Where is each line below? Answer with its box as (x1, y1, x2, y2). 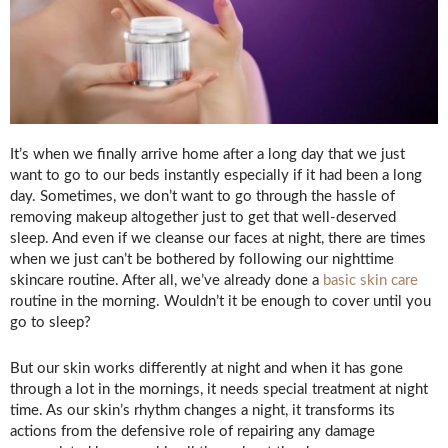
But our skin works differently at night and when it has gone (10, 360, 403, 376)
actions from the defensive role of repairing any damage (10, 423, 375, 439)
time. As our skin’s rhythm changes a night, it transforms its (10, 402, 395, 418)
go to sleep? (10, 314, 91, 330)
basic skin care (323, 272, 418, 288)
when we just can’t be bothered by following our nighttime (10, 251, 394, 267)
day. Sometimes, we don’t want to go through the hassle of (10, 188, 395, 204)
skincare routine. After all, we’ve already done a (10, 272, 323, 288)
